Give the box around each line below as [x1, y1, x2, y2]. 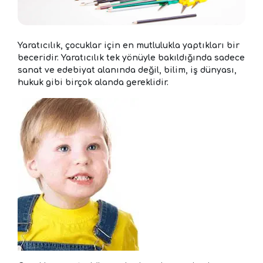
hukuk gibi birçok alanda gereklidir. [18, 77, 168, 87]
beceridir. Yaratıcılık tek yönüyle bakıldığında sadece [18, 53, 245, 62]
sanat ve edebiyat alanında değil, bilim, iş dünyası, [18, 65, 237, 75]
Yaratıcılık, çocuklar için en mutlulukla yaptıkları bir [18, 41, 240, 50]
